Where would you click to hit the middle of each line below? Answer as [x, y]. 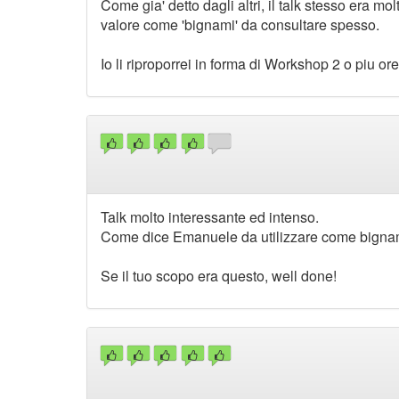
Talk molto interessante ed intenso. [210, 216]
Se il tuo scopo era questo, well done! [219, 275]
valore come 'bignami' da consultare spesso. [240, 24]
